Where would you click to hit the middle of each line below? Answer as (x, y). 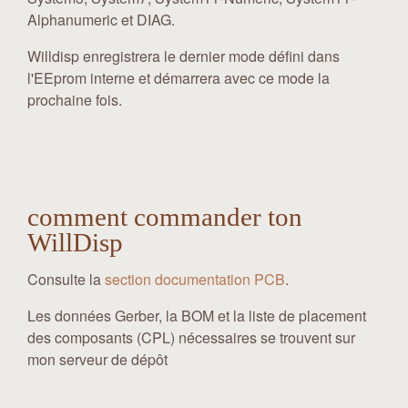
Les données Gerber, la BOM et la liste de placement (197, 315)
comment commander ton (165, 216)
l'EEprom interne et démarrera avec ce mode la (178, 77)
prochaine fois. (75, 99)
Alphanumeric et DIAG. (101, 19)
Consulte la (66, 279)
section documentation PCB (195, 279)
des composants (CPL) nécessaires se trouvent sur (191, 337)
